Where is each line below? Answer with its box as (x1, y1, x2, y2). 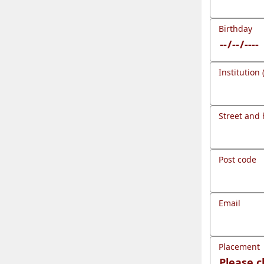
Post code (219, 154, 256, 165)
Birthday (219, 23, 252, 34)
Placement (219, 241, 260, 252)
